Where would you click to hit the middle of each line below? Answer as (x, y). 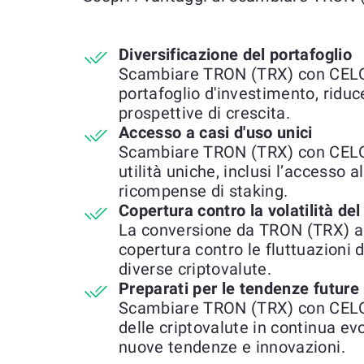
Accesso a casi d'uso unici (216, 132)
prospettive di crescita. (205, 113)
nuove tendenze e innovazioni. (232, 347)
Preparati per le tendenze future (239, 288)
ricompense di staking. (204, 191)
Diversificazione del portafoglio (235, 54)
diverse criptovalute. (195, 269)
